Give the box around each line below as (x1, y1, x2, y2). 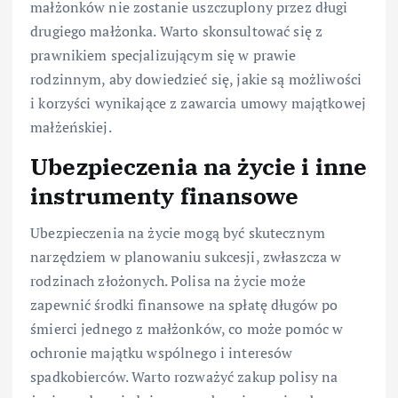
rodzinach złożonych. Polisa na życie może (30, 270, 306, 291)
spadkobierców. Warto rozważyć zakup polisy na (30, 366, 338, 386)
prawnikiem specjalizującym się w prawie (30, 44, 297, 65)
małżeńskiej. (30, 116, 112, 137)
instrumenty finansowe (30, 179, 299, 211)
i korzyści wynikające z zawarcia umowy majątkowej (30, 92, 366, 113)
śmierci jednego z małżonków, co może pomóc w (30, 318, 344, 338)
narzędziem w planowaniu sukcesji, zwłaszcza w (30, 246, 342, 267)
